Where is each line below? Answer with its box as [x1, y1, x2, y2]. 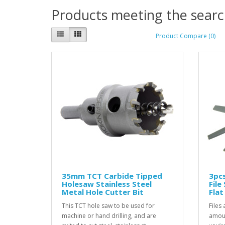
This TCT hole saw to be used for [62, 201, 155, 210]
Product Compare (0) [156, 31, 215, 40]
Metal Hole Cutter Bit [62, 187, 144, 197]
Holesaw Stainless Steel [62, 179, 152, 189]
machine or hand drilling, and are [62, 211, 156, 220]
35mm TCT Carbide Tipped [62, 171, 162, 181]
